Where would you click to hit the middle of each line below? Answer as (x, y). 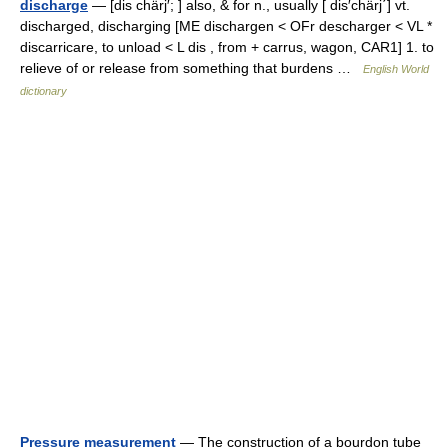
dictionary (43, 91)
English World (396, 69)
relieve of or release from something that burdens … (191, 68)
